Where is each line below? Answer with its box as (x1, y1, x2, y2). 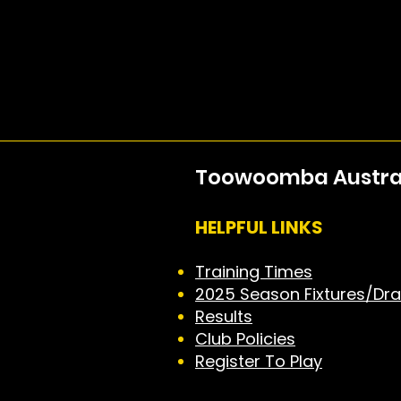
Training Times (195, 260, 312, 284)
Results (195, 305, 252, 328)
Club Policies (195, 328, 295, 351)
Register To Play (195, 350, 322, 373)
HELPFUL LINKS (195, 215, 323, 241)
